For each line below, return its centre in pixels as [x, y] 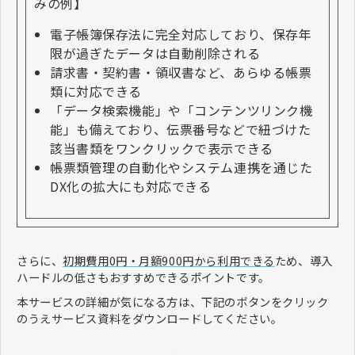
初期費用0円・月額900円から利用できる [169, 260]
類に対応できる [96, 91]
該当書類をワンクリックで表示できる [162, 148]
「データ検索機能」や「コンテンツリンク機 [181, 110]
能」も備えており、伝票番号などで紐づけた [181, 129]
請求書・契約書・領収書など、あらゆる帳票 [181, 72]
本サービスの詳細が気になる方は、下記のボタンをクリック [173, 301]
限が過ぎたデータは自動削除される [155, 53]
